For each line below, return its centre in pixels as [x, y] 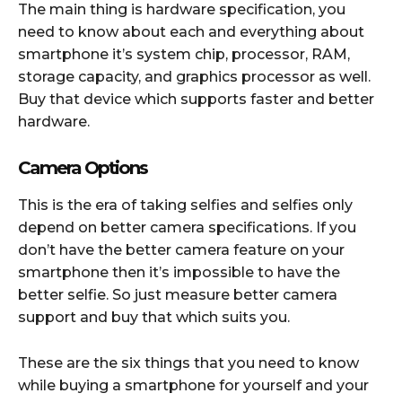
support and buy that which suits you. [154, 317]
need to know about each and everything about [191, 31]
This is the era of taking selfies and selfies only [185, 205]
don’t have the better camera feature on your [181, 249]
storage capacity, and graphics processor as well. [194, 76]
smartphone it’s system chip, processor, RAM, [184, 54]
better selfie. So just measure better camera [178, 294]
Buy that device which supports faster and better [196, 99]
